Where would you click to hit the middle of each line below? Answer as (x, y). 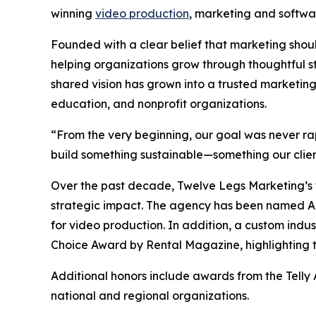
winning (73, 13)
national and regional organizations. (150, 295)
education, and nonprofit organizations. (159, 103)
